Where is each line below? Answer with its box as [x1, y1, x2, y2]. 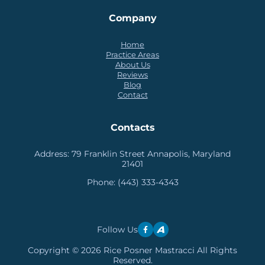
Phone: [86, 177, 118, 188]
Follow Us [96, 224, 138, 235]
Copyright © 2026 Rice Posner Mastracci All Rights [28, 245, 237, 256]
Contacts [110, 122, 155, 133]
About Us [115, 60, 150, 69]
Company [108, 12, 157, 24]
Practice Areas [106, 50, 159, 59]
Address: [34, 148, 72, 159]
